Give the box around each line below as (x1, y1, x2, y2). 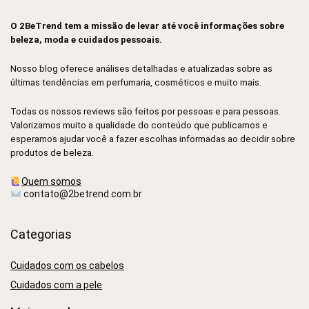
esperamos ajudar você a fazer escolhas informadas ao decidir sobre (10, 134, 295, 145)
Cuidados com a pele (10, 279, 102, 291)
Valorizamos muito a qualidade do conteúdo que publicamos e (10, 120, 268, 131)
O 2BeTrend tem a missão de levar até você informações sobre (10, 21, 284, 32)
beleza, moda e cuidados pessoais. (10, 34, 162, 46)
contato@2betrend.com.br (23, 188, 142, 200)
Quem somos (21, 176, 81, 188)
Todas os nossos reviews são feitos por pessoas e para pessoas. (10, 106, 281, 117)
